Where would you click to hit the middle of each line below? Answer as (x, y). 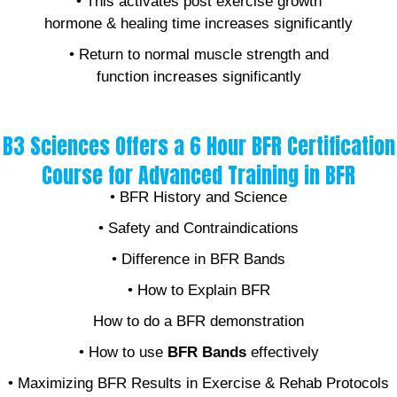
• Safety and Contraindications (198, 229)
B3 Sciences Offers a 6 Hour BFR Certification (198, 147)
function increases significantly (198, 77)
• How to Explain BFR (198, 291)
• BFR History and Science (198, 198)
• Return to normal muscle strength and (198, 55)
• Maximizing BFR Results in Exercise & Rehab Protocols (198, 384)
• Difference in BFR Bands (198, 260)
